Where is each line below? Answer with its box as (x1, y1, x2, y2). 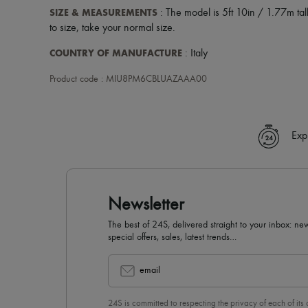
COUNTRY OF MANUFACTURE (49, 47, 182, 59)
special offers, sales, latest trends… (108, 232, 236, 242)
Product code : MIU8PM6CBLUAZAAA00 (49, 74, 207, 84)
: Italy (182, 48, 208, 59)
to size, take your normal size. (49, 23, 175, 34)
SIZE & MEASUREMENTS (49, 7, 157, 19)
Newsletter (108, 196, 184, 214)
